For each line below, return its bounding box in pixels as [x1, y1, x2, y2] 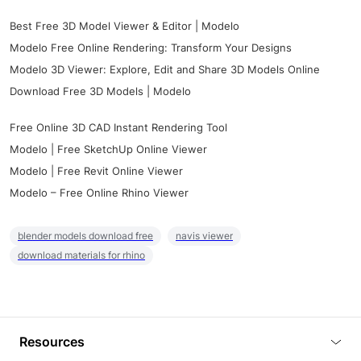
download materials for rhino [18, 249, 145, 262]
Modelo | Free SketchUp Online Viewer [10, 143, 207, 156]
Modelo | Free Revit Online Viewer [10, 164, 183, 178]
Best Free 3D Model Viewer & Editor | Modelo [10, 19, 239, 33]
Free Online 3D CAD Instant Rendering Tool [10, 121, 227, 135]
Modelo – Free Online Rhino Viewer [10, 186, 189, 200]
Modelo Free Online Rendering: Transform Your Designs [10, 41, 292, 55]
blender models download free [18, 230, 153, 243]
